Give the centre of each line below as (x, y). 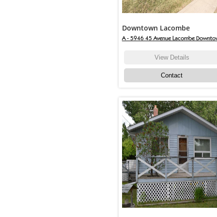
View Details (172, 58)
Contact (172, 76)
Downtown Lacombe (156, 28)
